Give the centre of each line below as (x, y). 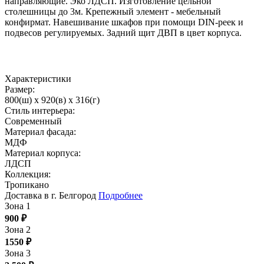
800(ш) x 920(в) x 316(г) (52, 100)
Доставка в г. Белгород (52, 196)
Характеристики (38, 79)
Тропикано (27, 185)
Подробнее (121, 196)
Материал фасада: (40, 132)
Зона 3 (18, 253)
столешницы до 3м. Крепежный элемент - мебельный (113, 12)
